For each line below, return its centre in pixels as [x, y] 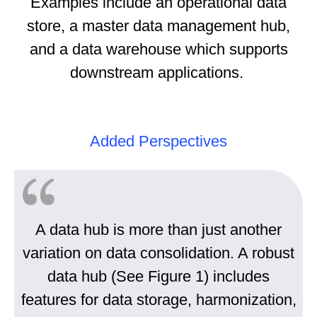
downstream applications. [158, 73]
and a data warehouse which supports [158, 50]
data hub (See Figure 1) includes [158, 277]
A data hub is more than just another [158, 230]
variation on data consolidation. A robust [158, 253]
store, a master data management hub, [158, 26]
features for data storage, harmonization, [158, 300]
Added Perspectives [158, 142]
